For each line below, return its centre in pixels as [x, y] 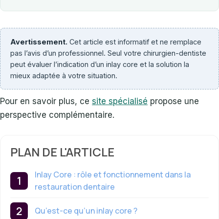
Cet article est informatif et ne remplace [134, 42]
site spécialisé [120, 101]
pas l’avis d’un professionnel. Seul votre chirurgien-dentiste [108, 53]
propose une [173, 101]
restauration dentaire [75, 186]
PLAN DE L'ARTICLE [62, 152]
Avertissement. [39, 42]
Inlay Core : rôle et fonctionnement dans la [113, 174]
